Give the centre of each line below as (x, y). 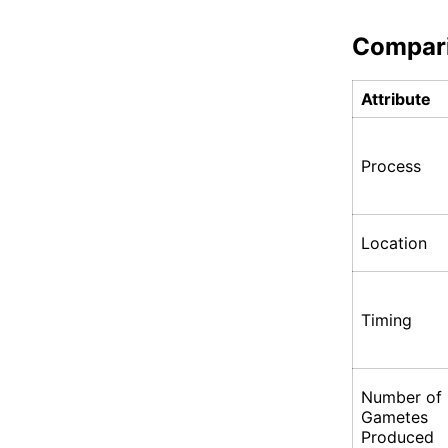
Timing (386, 320)
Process (391, 166)
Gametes (394, 417)
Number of (401, 397)
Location (394, 243)
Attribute (396, 99)
